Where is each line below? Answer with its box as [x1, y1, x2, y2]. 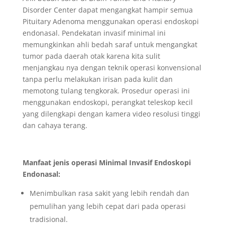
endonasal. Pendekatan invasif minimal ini [22, 28, 166, 38]
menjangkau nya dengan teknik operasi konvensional [22, 63, 201, 73]
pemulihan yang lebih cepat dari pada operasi [29, 201, 186, 211]
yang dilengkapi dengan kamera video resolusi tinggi [22, 109, 200, 119]
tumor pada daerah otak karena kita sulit [22, 51, 160, 61]
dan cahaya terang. [22, 121, 89, 131]
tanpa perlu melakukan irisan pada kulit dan [22, 74, 173, 84]
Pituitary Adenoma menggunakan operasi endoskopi [22, 17, 199, 27]
